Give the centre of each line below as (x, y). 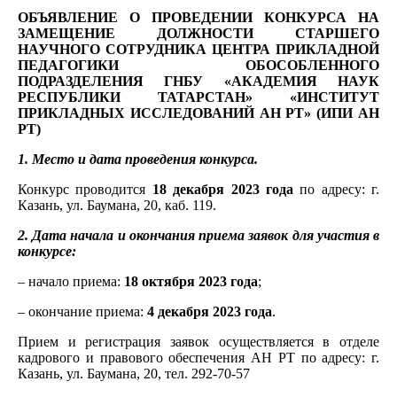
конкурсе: (47, 251)
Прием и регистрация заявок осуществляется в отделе (198, 341)
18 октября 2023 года (191, 281)
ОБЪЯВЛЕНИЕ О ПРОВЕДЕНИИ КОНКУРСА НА (198, 17)
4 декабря (180, 311)
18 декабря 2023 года (222, 189)
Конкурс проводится (85, 189)
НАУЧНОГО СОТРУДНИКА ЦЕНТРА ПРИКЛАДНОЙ (198, 49)
